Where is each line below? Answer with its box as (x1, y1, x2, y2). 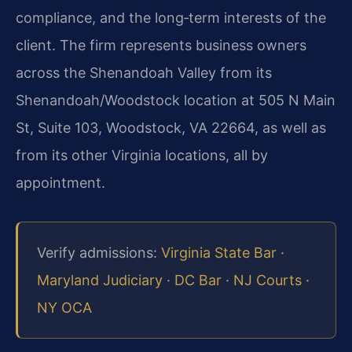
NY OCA (37, 299, 92, 317)
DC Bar (174, 272, 222, 289)
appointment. (16, 174, 105, 192)
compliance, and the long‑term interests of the (16, 9, 326, 27)
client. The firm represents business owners (16, 37, 306, 54)
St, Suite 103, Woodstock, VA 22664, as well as (16, 119, 326, 137)
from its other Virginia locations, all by (16, 147, 268, 164)
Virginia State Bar (161, 244, 277, 262)
